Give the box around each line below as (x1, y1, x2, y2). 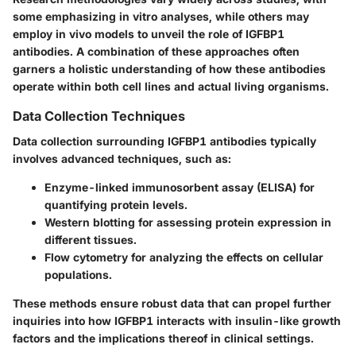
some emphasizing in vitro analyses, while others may (13, 10, 309, 24)
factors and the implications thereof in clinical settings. (13, 331, 314, 346)
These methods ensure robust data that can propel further (13, 296, 331, 311)
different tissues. (44, 233, 137, 247)
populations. (44, 268, 112, 282)
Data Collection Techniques (13, 108, 185, 125)
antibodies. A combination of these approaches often (13, 44, 300, 59)
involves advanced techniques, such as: (13, 152, 231, 166)
